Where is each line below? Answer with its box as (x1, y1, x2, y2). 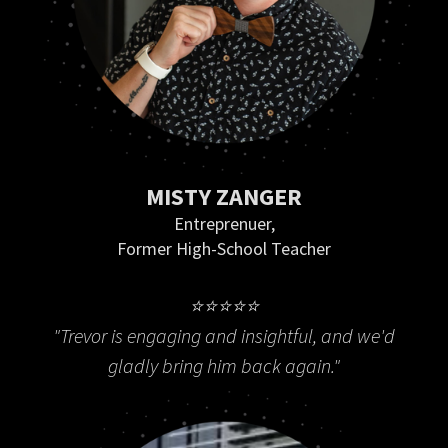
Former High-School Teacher (117, 237, 331, 261)
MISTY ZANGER (146, 181, 302, 213)
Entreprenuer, (173, 212, 275, 236)
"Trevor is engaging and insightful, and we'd (53, 323, 395, 349)
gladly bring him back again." (108, 353, 340, 379)
